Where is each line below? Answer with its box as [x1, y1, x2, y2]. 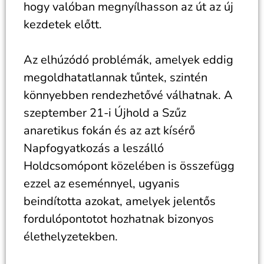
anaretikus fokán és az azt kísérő [24, 123, 195, 138]
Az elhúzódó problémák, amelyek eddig [24, 52, 233, 68]
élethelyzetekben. [24, 229, 118, 245]
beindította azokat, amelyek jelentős [24, 193, 216, 209]
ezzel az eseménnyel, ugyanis [24, 176, 180, 192]
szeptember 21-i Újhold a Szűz [24, 105, 186, 121]
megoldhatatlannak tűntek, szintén [24, 70, 207, 85]
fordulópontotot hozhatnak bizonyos [24, 211, 214, 227]
